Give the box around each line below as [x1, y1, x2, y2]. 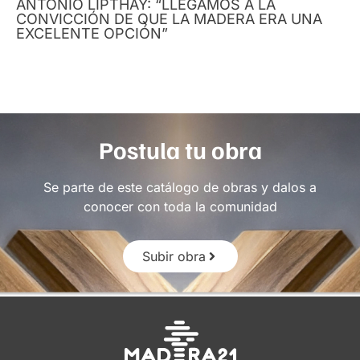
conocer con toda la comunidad [83, 198, 277, 215]
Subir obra [141, 247, 206, 264]
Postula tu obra [98, 133, 262, 165]
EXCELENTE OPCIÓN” [16, 24, 168, 42]
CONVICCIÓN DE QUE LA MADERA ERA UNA [16, 10, 322, 27]
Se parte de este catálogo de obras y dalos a [43, 178, 317, 195]
